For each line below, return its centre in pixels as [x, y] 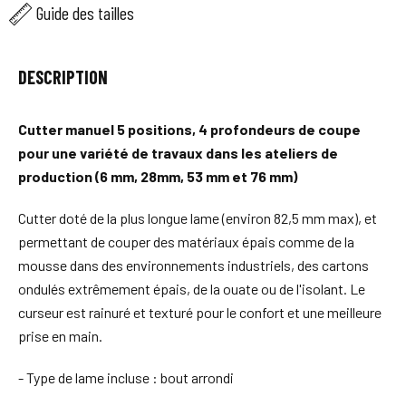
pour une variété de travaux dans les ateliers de [178, 152]
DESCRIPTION [63, 77]
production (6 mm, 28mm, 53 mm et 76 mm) [158, 176]
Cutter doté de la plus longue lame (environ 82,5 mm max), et [198, 217]
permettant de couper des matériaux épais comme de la [186, 241]
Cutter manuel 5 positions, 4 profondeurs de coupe [189, 129]
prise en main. [60, 335]
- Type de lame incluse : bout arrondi [126, 377]
